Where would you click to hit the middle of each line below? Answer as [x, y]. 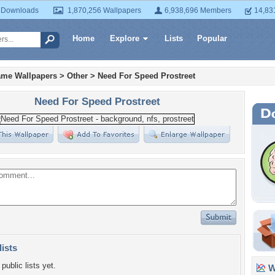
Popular [212, 38]
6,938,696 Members [198, 10]
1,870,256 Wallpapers [104, 10]
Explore [125, 38]
